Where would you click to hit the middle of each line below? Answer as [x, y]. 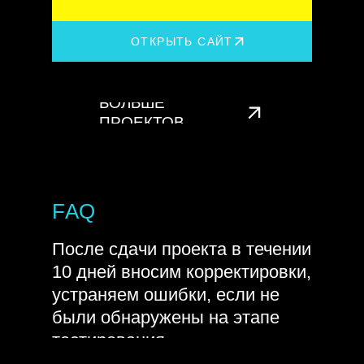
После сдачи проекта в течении [182, 249]
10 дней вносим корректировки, [182, 272]
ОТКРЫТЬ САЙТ [182, 41]
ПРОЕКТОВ [142, 122]
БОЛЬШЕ [132, 103]
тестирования [108, 340]
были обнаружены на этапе [166, 317]
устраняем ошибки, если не [166, 295]
